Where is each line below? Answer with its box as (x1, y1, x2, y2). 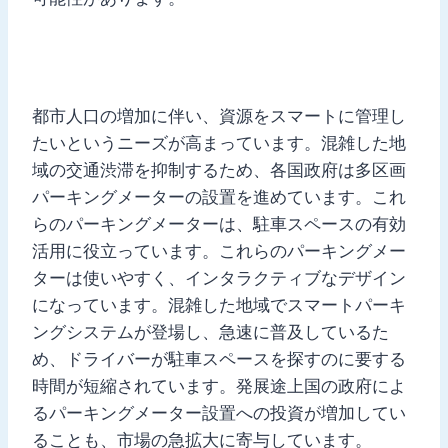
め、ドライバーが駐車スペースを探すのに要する (32, 348, 406, 369)
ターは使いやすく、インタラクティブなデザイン (32, 267, 406, 288)
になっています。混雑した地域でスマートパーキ (32, 294, 406, 315)
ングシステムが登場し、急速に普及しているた (32, 321, 389, 342)
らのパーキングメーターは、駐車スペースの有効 (32, 213, 406, 234)
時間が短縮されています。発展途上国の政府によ (32, 375, 406, 396)
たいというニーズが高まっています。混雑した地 (32, 132, 406, 153)
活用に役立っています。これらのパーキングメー (32, 240, 406, 261)
